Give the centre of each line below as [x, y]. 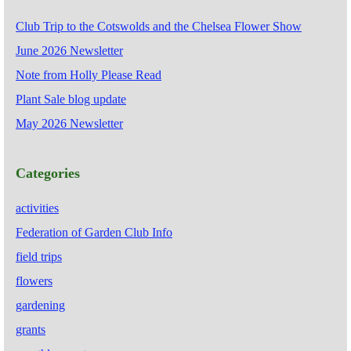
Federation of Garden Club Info [94, 233]
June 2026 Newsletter [69, 51]
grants [31, 330]
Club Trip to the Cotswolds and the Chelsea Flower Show [159, 27]
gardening [40, 306]
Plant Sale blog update [71, 100]
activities [37, 208]
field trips [39, 257]
